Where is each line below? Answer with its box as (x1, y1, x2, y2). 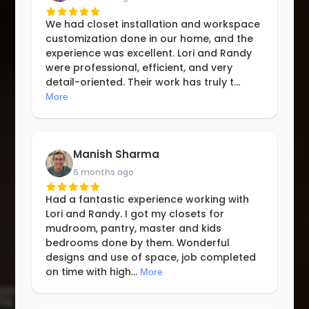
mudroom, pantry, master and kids (46, 221, 222, 236)
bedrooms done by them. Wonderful (46, 236, 230, 250)
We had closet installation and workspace (46, 17, 261, 32)
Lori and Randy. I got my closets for (46, 207, 225, 221)
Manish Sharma (73, 147, 160, 162)
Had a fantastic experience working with (46, 192, 250, 207)
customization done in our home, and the (46, 32, 254, 46)
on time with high (46, 265, 132, 279)
